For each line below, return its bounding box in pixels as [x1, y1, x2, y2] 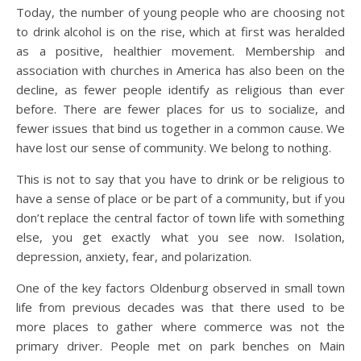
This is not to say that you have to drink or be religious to [16, 170, 345, 187]
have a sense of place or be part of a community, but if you [16, 189, 345, 206]
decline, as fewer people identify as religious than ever [16, 81, 345, 98]
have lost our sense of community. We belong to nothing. [16, 139, 331, 156]
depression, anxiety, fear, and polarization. [16, 247, 251, 264]
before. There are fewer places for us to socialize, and [16, 100, 345, 117]
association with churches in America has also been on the [16, 61, 345, 78]
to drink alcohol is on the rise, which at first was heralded [16, 23, 345, 39]
